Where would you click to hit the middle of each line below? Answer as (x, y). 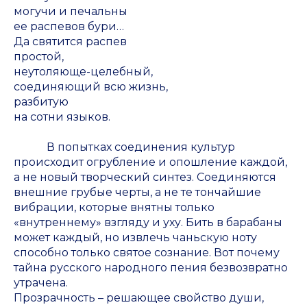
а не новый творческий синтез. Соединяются (145, 177)
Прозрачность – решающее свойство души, (139, 298)
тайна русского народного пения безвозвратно (151, 268)
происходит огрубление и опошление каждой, (150, 162)
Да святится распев (70, 42)
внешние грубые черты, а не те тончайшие (137, 193)
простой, (39, 57)
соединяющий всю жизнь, (91, 87)
